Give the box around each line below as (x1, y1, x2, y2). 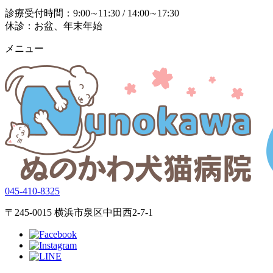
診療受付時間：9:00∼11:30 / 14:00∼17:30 (5, 7, 179, 18)
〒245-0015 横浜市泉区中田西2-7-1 (5, 207, 153, 218)
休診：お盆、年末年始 (5, 20, 102, 31)
